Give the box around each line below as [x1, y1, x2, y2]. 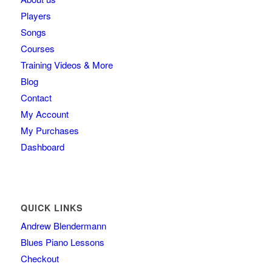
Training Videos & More [20, 58, 113, 72]
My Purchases [20, 124, 79, 137]
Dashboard [20, 140, 64, 154]
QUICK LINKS [20, 202, 83, 214]
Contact [20, 91, 52, 104]
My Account [20, 107, 69, 121]
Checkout [20, 252, 59, 265]
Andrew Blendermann [20, 219, 106, 233]
